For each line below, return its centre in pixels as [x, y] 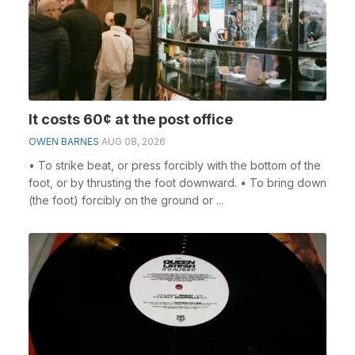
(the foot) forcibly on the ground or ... [126, 200]
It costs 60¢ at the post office [131, 119]
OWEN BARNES [64, 141]
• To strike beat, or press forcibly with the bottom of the [175, 165]
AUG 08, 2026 [134, 141]
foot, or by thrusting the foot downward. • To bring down [177, 183]
